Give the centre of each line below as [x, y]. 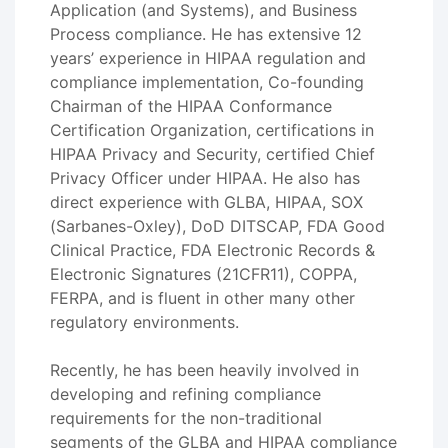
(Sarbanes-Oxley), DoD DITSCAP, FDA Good [217, 226]
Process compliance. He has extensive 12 [206, 34]
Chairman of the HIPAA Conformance [191, 106]
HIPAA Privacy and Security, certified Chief [212, 154]
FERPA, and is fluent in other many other [202, 298]
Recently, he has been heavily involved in [204, 370]
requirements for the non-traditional [186, 418]
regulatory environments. [144, 322]
